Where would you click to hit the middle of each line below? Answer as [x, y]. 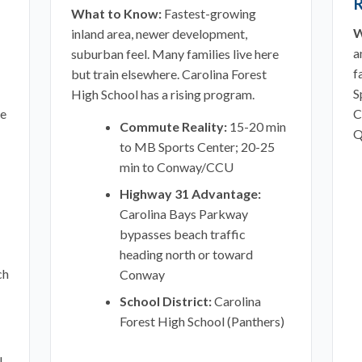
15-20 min [257, 126]
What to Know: [117, 13]
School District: [166, 301]
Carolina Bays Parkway [184, 214]
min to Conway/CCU [177, 167]
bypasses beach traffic [183, 234]
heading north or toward [187, 254]
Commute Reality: [174, 126]
